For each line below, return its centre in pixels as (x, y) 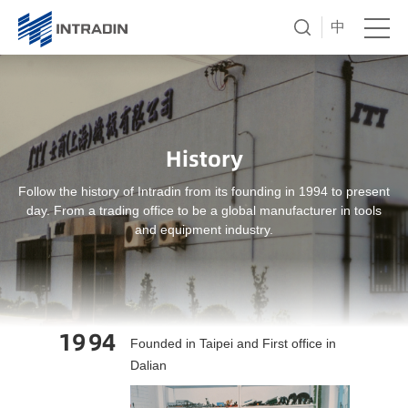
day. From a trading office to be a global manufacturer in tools (204, 210)
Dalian (148, 365)
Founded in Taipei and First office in (233, 343)
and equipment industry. (204, 229)
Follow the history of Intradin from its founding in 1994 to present (204, 191)
